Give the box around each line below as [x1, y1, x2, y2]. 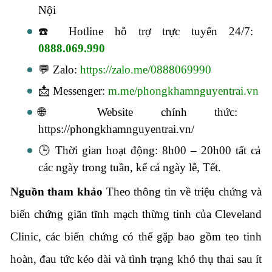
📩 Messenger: [38, 84, 108, 97]
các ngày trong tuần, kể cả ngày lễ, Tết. [38, 160, 221, 174]
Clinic [10, 229, 38, 243]
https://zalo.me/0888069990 [80, 63, 211, 76]
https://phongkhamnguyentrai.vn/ [38, 122, 194, 135]
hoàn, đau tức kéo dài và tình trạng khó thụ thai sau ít [10, 252, 262, 265]
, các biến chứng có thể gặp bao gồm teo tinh [38, 229, 262, 243]
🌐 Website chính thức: [38, 105, 237, 118]
